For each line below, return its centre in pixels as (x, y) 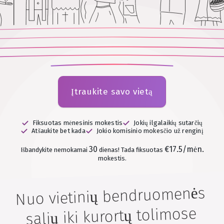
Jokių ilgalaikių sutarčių (168, 123)
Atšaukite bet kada (58, 131)
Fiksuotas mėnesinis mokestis (77, 123)
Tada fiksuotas (142, 150)
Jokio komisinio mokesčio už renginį (150, 131)
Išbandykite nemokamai (54, 150)
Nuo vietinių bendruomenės (110, 196)
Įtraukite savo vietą (112, 92)
